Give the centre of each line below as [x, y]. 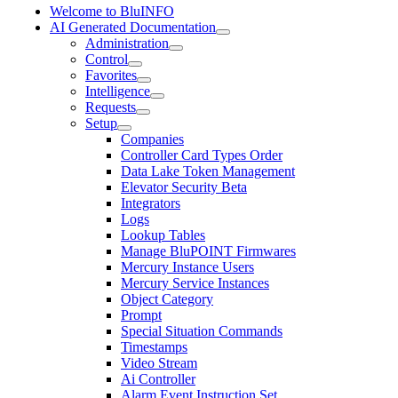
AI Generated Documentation [133, 27]
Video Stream [159, 363]
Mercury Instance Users [187, 267]
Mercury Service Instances [195, 283]
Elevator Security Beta [184, 187]
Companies [152, 139]
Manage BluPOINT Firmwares [208, 251]
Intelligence [118, 91]
